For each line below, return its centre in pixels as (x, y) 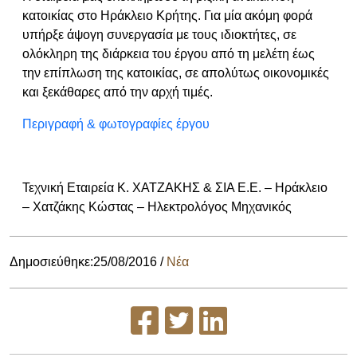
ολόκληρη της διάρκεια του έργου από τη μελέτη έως (169, 54)
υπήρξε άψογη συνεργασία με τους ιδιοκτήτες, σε (159, 35)
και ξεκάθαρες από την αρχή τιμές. (118, 92)
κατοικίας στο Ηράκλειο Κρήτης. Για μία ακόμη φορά (167, 16)
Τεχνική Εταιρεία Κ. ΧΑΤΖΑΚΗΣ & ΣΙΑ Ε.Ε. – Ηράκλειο (175, 188)
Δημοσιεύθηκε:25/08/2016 (83, 262)
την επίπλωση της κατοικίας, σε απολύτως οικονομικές (176, 73)
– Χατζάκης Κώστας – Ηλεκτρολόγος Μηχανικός (157, 207)
